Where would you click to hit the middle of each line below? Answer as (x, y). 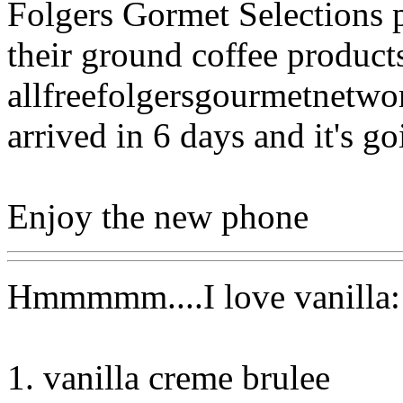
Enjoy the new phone (158, 216)
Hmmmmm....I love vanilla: (204, 296)
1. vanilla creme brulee (169, 377)
